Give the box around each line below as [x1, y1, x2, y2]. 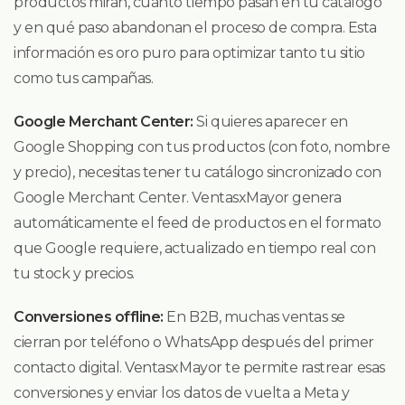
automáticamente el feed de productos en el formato [14, 213, 381, 231]
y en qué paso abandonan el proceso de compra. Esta [14, 18, 377, 36]
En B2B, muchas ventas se [163, 307, 345, 325]
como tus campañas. [14, 69, 154, 87]
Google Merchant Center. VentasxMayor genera [14, 188, 342, 206]
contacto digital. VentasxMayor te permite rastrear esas [14, 358, 385, 376]
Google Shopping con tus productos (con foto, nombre [14, 137, 391, 155]
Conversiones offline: [14, 307, 164, 325]
